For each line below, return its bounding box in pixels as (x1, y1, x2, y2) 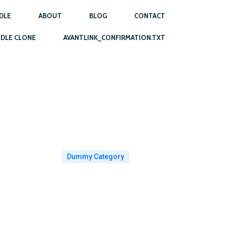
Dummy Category (67, 153, 124, 161)
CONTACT (134, 12, 165, 20)
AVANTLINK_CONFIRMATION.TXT (63, 33, 165, 42)
